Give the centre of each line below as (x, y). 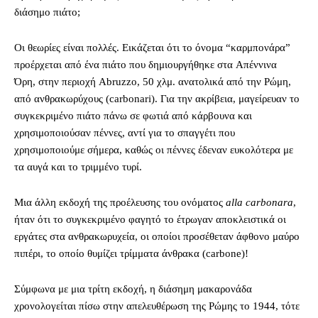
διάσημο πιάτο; (47, 12)
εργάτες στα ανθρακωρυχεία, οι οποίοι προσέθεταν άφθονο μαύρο (157, 236)
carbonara (269, 202)
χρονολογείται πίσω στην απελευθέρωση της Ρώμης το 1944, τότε (157, 306)
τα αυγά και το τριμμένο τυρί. (78, 166)
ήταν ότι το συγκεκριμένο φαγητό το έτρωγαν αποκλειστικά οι (150, 219)
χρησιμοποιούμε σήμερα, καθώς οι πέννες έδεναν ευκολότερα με (154, 149)
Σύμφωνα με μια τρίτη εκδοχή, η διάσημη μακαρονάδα (133, 289)
